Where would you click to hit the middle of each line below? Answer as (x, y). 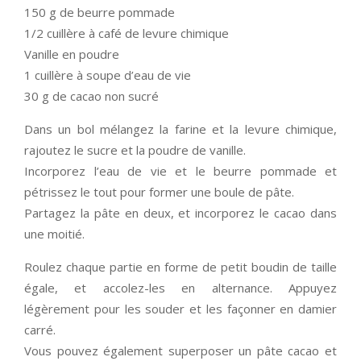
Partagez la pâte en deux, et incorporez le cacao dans (180, 213)
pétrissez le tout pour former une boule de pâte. (159, 192)
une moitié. (54, 234)
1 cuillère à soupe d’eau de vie (108, 75)
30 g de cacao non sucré (91, 96)
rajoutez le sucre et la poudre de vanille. (135, 150)
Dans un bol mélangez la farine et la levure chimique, (180, 129)
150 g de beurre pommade (100, 12)
